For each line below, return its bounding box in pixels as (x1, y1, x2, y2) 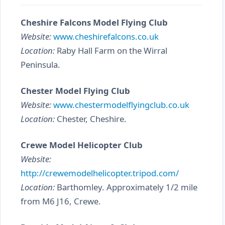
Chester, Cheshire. (55, 113, 127, 125)
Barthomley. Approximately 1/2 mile (55, 181, 197, 193)
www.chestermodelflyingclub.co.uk (53, 99, 189, 110)
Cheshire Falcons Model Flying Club (21, 17, 168, 28)
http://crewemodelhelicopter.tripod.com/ (21, 167, 179, 179)
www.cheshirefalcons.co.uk (53, 31, 159, 42)
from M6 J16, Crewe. (21, 195, 101, 207)
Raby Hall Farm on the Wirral (55, 45, 167, 56)
